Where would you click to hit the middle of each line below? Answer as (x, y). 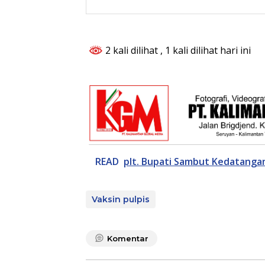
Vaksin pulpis (121, 200)
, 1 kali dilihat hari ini (206, 50)
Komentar (128, 239)
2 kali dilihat (132, 50)
